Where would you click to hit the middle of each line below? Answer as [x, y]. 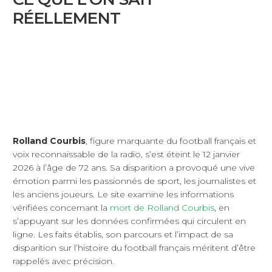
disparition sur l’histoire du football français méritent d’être [134, 248]
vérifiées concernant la [61, 208]
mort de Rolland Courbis [162, 208]
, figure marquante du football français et [171, 141]
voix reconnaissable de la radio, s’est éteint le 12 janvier [126, 155]
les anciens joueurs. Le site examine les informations [123, 195]
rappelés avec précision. [63, 261]
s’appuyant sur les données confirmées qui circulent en [129, 221]
